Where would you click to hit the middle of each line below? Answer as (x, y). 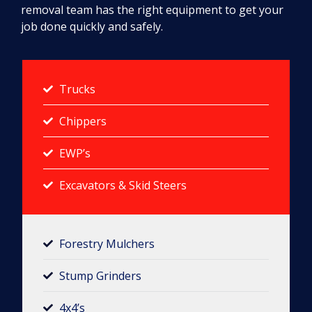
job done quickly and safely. (92, 26)
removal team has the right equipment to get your (152, 9)
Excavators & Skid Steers (123, 185)
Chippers (83, 121)
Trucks (77, 89)
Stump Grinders (100, 275)
